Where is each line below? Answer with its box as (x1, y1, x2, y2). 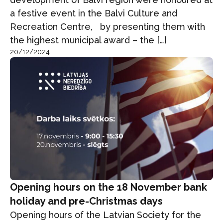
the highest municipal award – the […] (10, 35, 167, 46)
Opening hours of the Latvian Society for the (10, 209, 201, 220)
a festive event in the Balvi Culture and (10, 8, 177, 19)
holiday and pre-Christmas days (10, 195, 163, 207)
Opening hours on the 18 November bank (10, 181, 207, 193)
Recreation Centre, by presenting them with (10, 21, 205, 32)
